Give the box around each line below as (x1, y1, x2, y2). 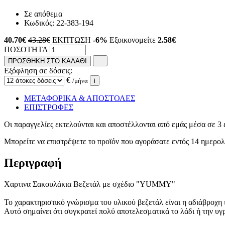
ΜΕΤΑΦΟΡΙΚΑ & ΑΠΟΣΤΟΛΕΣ (24, 94, 135, 103)
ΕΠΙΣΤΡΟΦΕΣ (24, 103, 73, 112)
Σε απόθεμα (24, 9, 62, 18)
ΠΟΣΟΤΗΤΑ (4, 45, 48, 54)
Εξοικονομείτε (109, 35, 158, 44)
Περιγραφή (4, 156, 62, 170)
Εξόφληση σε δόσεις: (4, 66, 72, 75)
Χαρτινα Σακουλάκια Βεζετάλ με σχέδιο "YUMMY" (4, 180, 175, 189)
